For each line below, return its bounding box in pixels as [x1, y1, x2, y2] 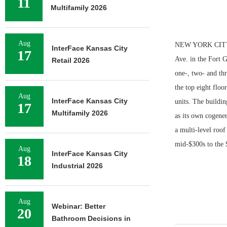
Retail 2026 [52, 56, 90, 64]
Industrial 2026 [52, 162, 103, 170]
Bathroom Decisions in [52, 214, 131, 222]
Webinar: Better [52, 202, 105, 210]
